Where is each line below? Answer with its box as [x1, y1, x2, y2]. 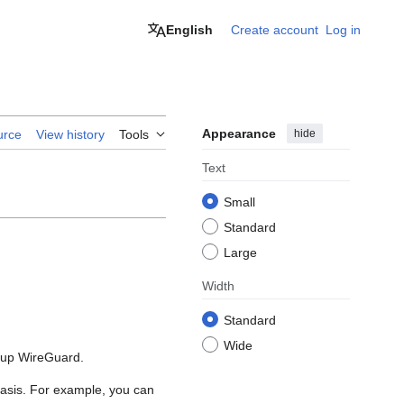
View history [36, 127, 105, 142]
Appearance [202, 126, 276, 142]
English [166, 23, 213, 37]
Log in [326, 23, 361, 37]
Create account [231, 23, 318, 37]
